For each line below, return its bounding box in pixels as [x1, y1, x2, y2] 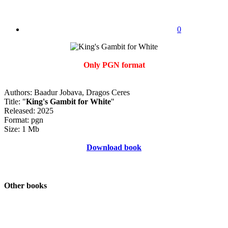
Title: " [4, 97, 26, 106]
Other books [4, 181, 47, 190]
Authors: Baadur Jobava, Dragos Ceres [4, 88, 130, 97]
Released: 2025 [4, 106, 53, 115]
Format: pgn [4, 115, 43, 124]
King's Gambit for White [26, 97, 111, 106]
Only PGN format [83, 60, 145, 69]
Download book [87, 142, 141, 152]
